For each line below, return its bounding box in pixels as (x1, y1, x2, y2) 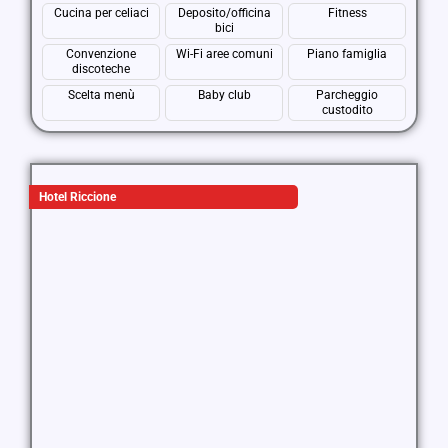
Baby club (197, 88, 251, 102)
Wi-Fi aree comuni (175, 47, 273, 61)
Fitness (327, 6, 367, 20)
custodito (321, 103, 373, 117)
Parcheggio (316, 88, 378, 102)
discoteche (72, 62, 130, 76)
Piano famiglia (307, 47, 387, 61)
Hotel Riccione (39, 190, 116, 204)
